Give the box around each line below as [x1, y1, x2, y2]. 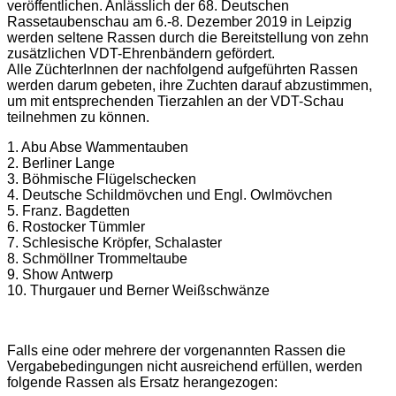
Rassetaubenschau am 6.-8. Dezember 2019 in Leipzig [7, 14, 352, 30]
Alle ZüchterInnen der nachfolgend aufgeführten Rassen [7, 62, 358, 78]
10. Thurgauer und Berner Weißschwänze [7, 283, 270, 299]
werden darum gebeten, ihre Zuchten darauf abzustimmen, [7, 78, 372, 94]
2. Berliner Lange [7, 156, 115, 171]
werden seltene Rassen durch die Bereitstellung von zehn [7, 30, 369, 46]
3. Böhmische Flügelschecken [7, 171, 196, 187]
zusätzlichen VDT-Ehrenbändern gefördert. [7, 46, 275, 62]
